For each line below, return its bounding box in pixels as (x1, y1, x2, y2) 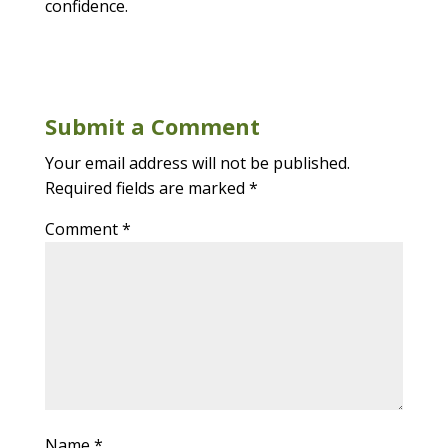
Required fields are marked (44, 177, 249, 200)
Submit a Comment (44, 111, 260, 142)
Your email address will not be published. (44, 152, 350, 175)
